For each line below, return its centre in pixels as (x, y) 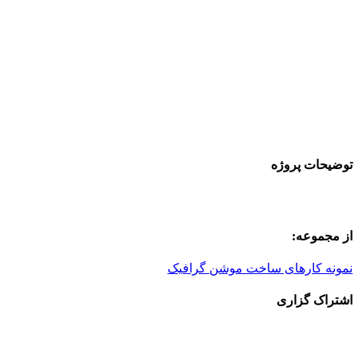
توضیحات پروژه (312, 165)
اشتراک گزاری (315, 301)
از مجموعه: (322, 236)
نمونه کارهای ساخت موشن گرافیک (260, 268)
